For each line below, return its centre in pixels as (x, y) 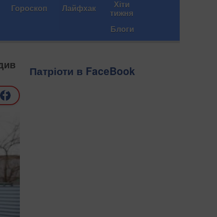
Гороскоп (29, 8)
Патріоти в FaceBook (82, 71)
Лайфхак (79, 8)
